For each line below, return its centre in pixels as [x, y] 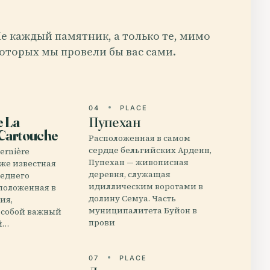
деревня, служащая [130, 174]
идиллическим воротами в [146, 187]
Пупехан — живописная [139, 162]
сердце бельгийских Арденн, [150, 150]
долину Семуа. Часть [133, 199]
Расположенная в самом [140, 138]
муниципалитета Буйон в [143, 211]
